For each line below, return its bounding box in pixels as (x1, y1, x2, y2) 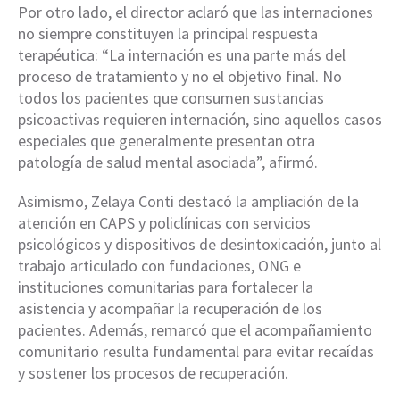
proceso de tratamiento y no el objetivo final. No (18, 66, 342, 87)
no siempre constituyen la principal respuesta (18, 23, 318, 45)
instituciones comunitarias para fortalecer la (18, 277, 313, 298)
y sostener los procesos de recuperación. (18, 362, 288, 384)
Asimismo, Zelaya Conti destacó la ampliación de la (18, 191, 359, 212)
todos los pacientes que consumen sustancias (18, 87, 324, 109)
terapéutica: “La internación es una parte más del (18, 45, 346, 66)
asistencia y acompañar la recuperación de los (18, 298, 322, 320)
